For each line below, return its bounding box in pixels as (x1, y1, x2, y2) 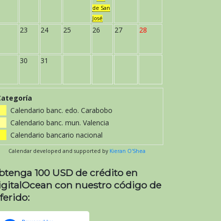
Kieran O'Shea (110, 147, 146, 154)
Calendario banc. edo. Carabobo (8, 105, 112, 115)
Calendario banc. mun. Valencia (8, 117, 109, 127)
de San (92, 4, 110, 11)
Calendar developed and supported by (8, 147, 110, 154)
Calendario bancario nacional (8, 130, 103, 140)
